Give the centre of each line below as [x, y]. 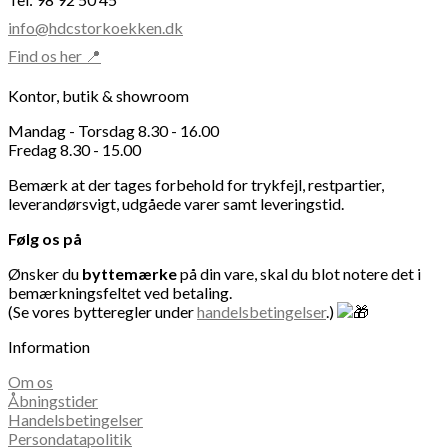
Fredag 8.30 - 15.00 [74, 150]
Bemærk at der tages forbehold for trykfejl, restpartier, [196, 185]
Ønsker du [45, 274]
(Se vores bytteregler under [102, 312]
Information [49, 347]
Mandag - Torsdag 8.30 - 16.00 [113, 131]
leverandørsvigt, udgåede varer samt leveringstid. [176, 204]
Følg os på [45, 239]
